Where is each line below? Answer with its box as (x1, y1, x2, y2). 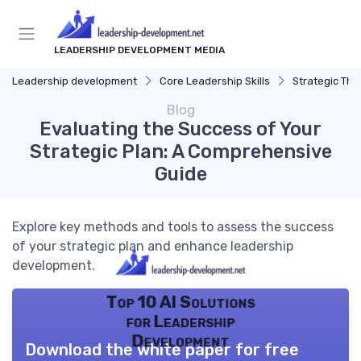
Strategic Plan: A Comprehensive (29, 140, 332, 164)
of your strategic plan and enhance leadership (12, 239, 293, 255)
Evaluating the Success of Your (39, 118, 322, 141)
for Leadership (126, 311, 235, 331)
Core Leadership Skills (160, 75, 270, 88)
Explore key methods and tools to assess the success (12, 219, 334, 235)
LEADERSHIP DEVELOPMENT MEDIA (54, 44, 225, 56)
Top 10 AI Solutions (106, 292, 255, 312)
